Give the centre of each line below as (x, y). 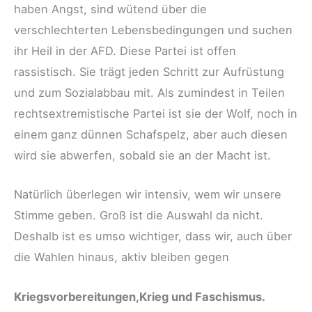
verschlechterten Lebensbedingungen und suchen (153, 30)
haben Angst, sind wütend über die (110, 9)
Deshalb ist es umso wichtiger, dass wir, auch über (153, 236)
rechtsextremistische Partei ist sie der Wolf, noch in (156, 114)
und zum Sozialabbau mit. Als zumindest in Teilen (149, 93)
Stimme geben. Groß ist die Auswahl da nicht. (139, 216)
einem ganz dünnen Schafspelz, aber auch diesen (151, 135)
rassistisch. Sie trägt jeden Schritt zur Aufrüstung (149, 72)
